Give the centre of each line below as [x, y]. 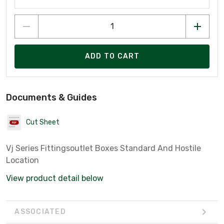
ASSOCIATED [40, 212]
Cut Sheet [43, 122]
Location [22, 160]
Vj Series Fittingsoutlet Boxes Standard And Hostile [103, 148]
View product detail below [55, 178]
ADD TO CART [112, 56]
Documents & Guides [51, 97]
